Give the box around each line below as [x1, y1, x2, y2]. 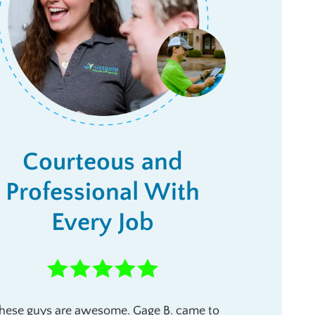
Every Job [51, 208, 154, 236]
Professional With [6, 178, 200, 206]
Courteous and [22, 148, 183, 176]
